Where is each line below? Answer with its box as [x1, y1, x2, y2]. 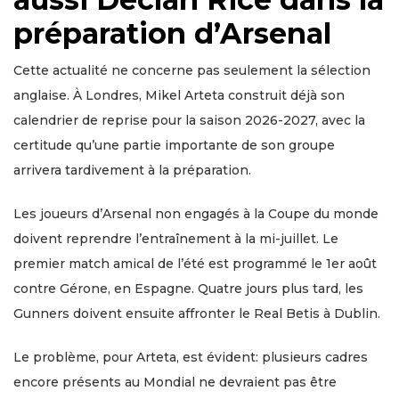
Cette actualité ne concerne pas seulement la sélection [13, 62, 370, 79]
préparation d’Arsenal [13, 16, 331, 52]
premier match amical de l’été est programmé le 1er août [13, 256, 377, 273]
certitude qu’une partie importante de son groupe [13, 137, 335, 154]
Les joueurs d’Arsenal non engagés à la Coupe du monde [13, 206, 379, 223]
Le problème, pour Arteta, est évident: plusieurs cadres [13, 349, 368, 366]
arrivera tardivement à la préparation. [13, 162, 251, 179]
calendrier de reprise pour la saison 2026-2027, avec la [13, 112, 365, 129]
